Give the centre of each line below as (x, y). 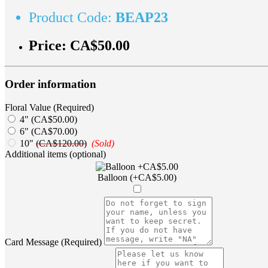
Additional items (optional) (55, 154)
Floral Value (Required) (49, 108)
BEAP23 (142, 17)
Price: (49, 45)
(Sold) (103, 144)
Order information (51, 84)
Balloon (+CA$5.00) (137, 178)
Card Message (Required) (53, 242)
